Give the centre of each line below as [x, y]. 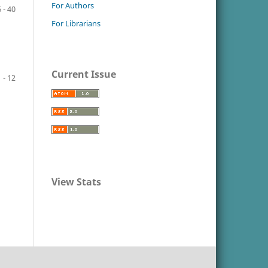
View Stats [76, 182]
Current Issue [84, 74]
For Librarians [76, 24]
